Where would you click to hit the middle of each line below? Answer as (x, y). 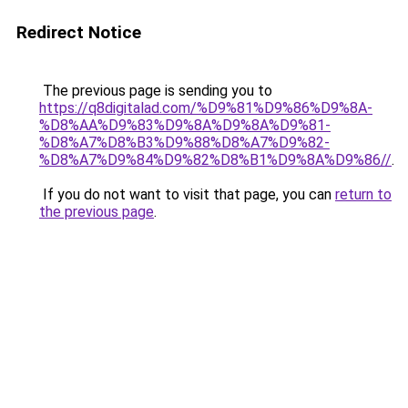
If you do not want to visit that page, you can (187, 194)
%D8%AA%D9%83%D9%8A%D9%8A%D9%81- (185, 125)
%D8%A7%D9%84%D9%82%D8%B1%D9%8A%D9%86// (215, 160)
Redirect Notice (79, 32)
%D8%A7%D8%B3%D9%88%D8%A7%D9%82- (184, 143)
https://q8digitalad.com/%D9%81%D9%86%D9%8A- (206, 108)
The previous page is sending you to (156, 91)
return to (363, 194)
